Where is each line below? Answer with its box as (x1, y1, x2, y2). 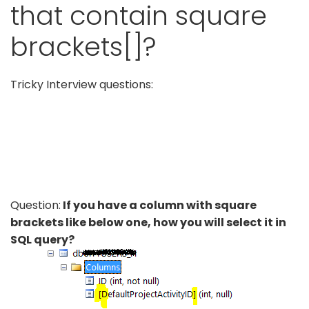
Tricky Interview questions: (10, 76, 153, 92)
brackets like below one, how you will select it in (10, 214, 286, 230)
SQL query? (10, 231, 74, 248)
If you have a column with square (61, 197, 257, 213)
